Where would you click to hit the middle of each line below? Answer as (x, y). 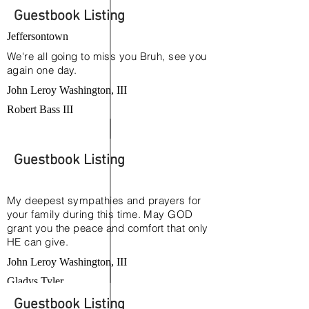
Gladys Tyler (35, 281)
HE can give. (38, 242)
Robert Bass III (40, 109)
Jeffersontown (38, 36)
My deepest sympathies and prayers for (104, 200)
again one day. (42, 70)
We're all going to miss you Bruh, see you (107, 56)
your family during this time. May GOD (100, 214)
